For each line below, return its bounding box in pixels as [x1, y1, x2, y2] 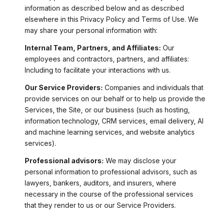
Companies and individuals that [102, 83, 203, 92]
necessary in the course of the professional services [24, 190, 193, 199]
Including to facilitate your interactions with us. [24, 65, 170, 74]
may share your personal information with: [24, 26, 157, 34]
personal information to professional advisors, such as [24, 168, 197, 176]
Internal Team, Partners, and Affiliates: [24, 43, 161, 52]
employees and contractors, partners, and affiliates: [24, 54, 189, 63]
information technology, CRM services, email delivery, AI [24, 117, 203, 125]
